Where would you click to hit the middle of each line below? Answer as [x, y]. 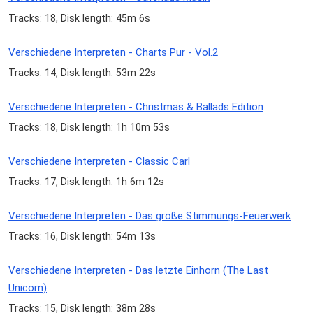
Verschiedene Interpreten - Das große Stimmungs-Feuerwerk [150, 216]
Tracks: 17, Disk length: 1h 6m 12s [86, 182]
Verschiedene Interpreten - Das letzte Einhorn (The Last [138, 271]
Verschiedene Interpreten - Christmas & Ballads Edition [136, 107]
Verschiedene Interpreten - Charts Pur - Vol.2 [113, 52]
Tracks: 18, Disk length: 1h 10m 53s [89, 127]
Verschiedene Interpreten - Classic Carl [99, 161]
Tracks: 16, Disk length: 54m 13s [82, 236]
